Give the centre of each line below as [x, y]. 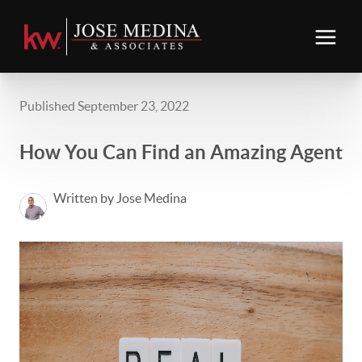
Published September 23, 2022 [104, 106]
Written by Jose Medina [120, 198]
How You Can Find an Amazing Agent [181, 152]
